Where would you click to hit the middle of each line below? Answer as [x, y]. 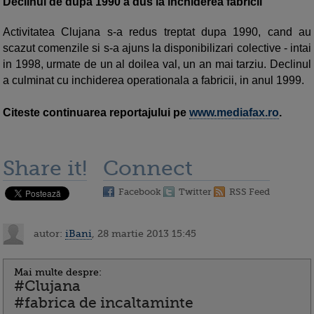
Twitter [195, 192]
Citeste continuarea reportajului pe [96, 113]
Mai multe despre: [58, 272]
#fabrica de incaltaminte [104, 303]
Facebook [140, 192]
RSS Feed [250, 192]
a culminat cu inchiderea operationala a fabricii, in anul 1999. [153, 81]
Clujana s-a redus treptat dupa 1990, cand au [186, 32]
